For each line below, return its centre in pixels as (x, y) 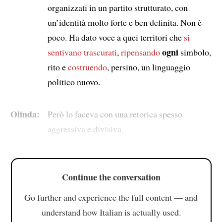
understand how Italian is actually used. (111, 212)
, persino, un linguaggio (148, 67)
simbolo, (194, 52)
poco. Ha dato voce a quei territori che (115, 37)
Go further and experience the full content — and (111, 197)
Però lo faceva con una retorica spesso (115, 114)
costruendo (87, 67)
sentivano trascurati (82, 52)
